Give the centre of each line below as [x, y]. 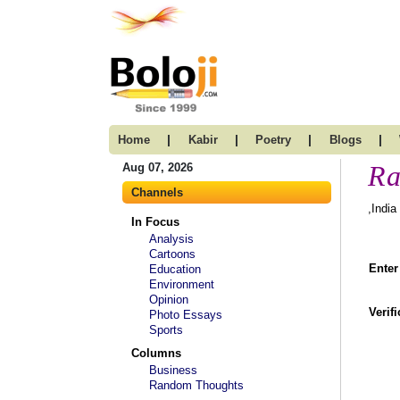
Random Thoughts [196, 385]
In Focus [155, 222]
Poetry [273, 140]
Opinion [169, 300]
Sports [166, 330]
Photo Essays [186, 315]
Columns [156, 353]
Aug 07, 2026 [158, 167]
